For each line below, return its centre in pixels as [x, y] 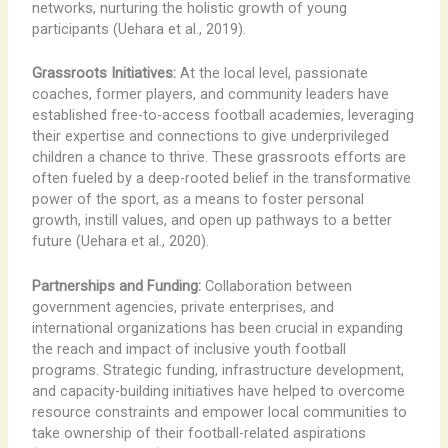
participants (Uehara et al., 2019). [138, 28]
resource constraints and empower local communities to [219, 411]
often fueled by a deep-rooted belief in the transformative [221, 178]
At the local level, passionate [271, 73]
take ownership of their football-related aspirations [198, 432]
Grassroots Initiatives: [103, 73]
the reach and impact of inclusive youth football [188, 348]
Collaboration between [276, 285]
